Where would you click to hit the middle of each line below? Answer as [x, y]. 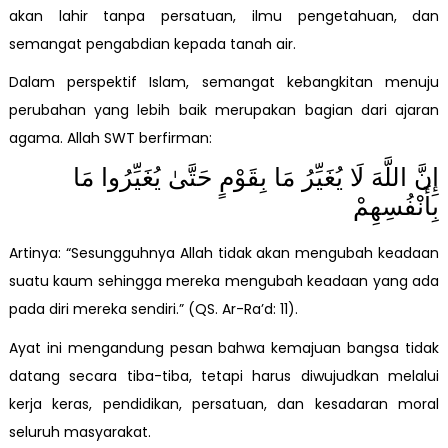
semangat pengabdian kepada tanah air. [152, 43]
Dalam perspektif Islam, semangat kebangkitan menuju [224, 82]
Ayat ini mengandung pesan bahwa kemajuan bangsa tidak [224, 347]
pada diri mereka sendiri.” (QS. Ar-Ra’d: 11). [153, 309]
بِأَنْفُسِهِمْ [396, 206]
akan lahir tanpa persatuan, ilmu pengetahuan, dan [224, 15]
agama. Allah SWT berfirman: [110, 138]
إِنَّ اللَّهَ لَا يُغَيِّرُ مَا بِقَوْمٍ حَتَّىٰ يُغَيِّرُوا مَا [256, 177]
